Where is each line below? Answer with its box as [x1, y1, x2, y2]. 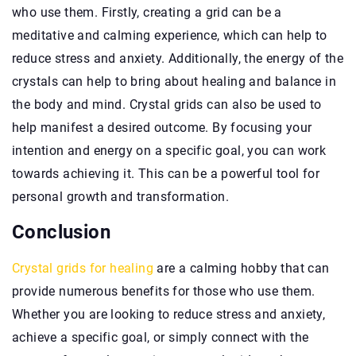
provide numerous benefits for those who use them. [12, 283, 315, 299]
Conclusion [12, 220, 110, 243]
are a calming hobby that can [153, 260, 330, 276]
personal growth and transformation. [12, 188, 229, 204]
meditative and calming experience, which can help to [12, 27, 327, 43]
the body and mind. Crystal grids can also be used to [12, 96, 322, 112]
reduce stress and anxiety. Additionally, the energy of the [12, 50, 344, 66]
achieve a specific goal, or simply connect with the [12, 329, 309, 345]
